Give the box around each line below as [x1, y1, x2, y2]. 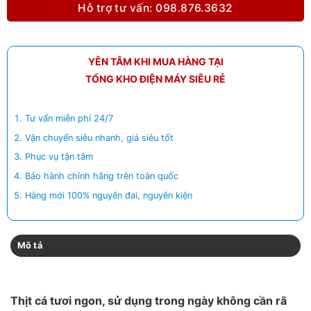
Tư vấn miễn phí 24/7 [25, 113, 114, 124]
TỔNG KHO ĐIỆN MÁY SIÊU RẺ [85, 73, 226, 85]
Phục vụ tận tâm [25, 151, 94, 162]
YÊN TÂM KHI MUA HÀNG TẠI [87, 56, 224, 67]
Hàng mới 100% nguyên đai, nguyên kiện [25, 190, 193, 201]
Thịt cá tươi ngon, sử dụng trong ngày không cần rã [10, 293, 287, 308]
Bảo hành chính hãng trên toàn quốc [25, 171, 179, 182]
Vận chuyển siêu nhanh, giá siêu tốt [25, 132, 174, 143]
